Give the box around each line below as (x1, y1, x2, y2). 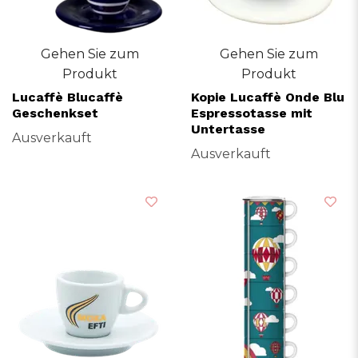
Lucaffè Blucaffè (12, 89, 123, 105)
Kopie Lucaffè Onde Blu (191, 89, 344, 105)
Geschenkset (12, 105, 98, 121)
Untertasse (191, 121, 265, 137)
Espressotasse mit (191, 105, 312, 121)
